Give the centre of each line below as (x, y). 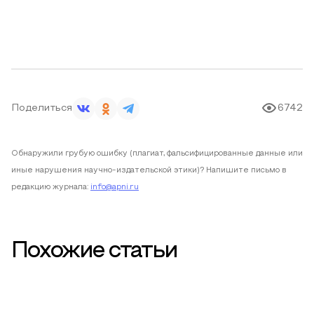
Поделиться (42, 108)
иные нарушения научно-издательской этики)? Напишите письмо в (149, 170)
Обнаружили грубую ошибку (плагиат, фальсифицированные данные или (157, 153)
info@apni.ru (115, 187)
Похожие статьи (94, 252)
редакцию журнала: (50, 187)
